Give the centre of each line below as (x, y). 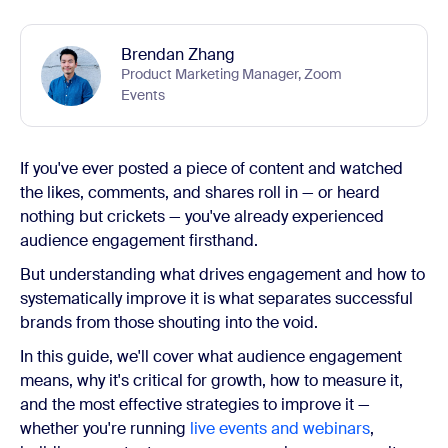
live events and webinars (280, 428)
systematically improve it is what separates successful (216, 298)
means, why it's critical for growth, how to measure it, (211, 380)
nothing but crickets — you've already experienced (202, 216)
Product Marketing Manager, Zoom (231, 74)
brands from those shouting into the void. (169, 322)
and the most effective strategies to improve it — (195, 404)
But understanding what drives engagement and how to (222, 274)
